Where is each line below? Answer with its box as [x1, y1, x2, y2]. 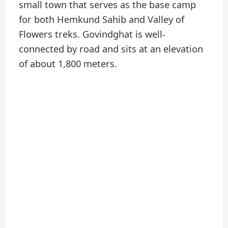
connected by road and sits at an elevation [19, 43, 204, 55]
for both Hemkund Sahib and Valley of [19, 13, 185, 26]
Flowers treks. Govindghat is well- [19, 28, 166, 41]
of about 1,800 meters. [19, 58, 118, 70]
